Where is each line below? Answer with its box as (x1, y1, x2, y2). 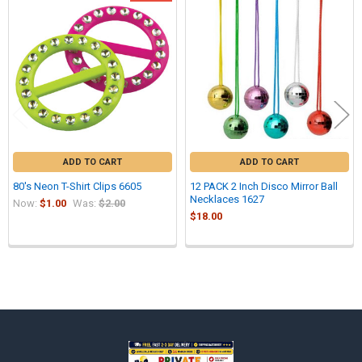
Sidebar (15, 301, 69, 319)
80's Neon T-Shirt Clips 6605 (13, 179, 141, 192)
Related (4, 3, 51, 19)
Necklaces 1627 (190, 192, 264, 205)
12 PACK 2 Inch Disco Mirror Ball (190, 179, 338, 192)
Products (4, 19, 61, 36)
